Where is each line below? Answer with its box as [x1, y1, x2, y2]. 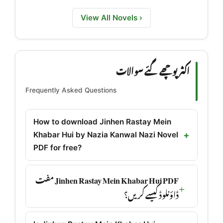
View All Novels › [81, 13, 142, 23]
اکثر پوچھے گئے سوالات [116, 59, 190, 81]
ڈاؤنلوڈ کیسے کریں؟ [124, 183, 179, 204]
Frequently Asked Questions [25, 86, 116, 94]
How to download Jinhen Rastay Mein [33, 117, 171, 127]
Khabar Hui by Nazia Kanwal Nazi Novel [33, 130, 178, 140]
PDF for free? [33, 143, 82, 153]
